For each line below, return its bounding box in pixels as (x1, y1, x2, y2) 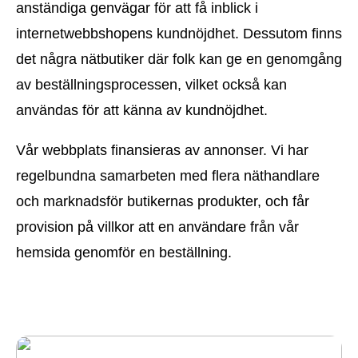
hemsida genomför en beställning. (16, 245, 232, 261)
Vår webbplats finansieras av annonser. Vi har (16, 142, 308, 159)
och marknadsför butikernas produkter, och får (16, 193, 309, 210)
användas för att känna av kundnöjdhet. (16, 102, 268, 119)
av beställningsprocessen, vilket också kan (16, 77, 287, 93)
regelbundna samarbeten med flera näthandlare (16, 168, 320, 185)
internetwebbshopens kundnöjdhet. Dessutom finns (16, 26, 342, 42)
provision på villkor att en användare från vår (16, 219, 299, 236)
